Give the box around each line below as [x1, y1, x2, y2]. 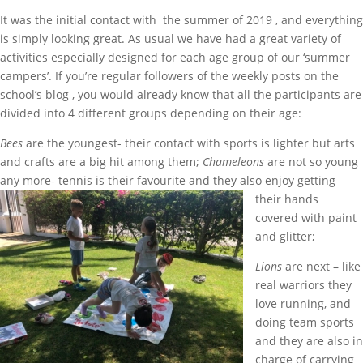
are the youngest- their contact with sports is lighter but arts [23, 135, 355, 151]
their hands [255, 190, 318, 207]
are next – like [282, 258, 361, 274]
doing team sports [255, 314, 354, 330]
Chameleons [203, 153, 264, 169]
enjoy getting [265, 172, 335, 188]
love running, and [255, 295, 351, 311]
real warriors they [255, 276, 352, 293]
